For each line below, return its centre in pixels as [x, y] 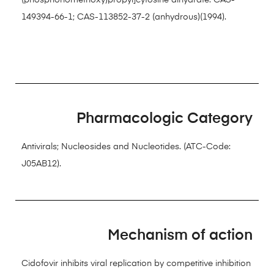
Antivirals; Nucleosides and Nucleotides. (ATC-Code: [126, 147]
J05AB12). [41, 164]
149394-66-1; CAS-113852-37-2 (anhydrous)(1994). [124, 17]
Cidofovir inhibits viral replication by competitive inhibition [136, 264]
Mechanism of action [180, 235]
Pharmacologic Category [165, 119]
